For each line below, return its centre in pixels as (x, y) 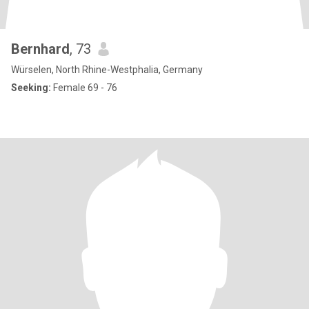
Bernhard (40, 49)
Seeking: (31, 88)
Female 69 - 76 (84, 88)
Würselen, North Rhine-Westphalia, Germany (107, 70)
